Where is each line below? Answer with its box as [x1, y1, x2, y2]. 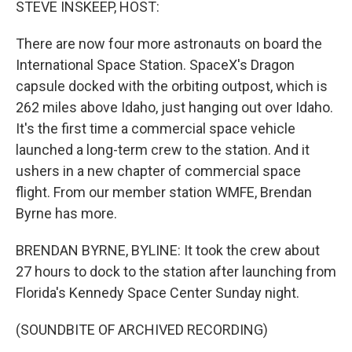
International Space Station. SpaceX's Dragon [16, 57, 295, 73]
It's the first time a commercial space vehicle [16, 120, 295, 137]
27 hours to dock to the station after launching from [16, 263, 336, 280]
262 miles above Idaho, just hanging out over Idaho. [16, 99, 333, 115]
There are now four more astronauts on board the [16, 35, 322, 52]
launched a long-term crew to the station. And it [16, 141, 310, 158]
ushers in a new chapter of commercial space [16, 163, 301, 179]
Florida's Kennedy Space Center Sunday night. [16, 284, 299, 301]
